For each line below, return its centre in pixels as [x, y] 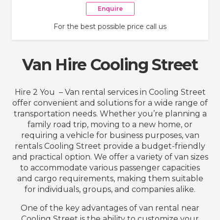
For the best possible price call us [110, 27]
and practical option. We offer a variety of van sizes [110, 157]
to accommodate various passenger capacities [110, 168]
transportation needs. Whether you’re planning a [110, 114]
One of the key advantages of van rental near [110, 208]
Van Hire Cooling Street [110, 65]
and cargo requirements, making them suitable [110, 179]
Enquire [110, 8]
